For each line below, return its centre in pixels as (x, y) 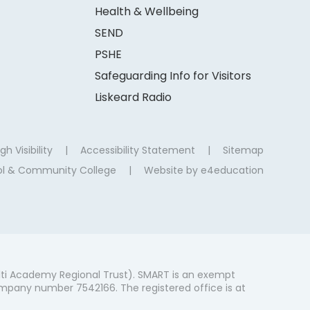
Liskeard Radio (133, 98)
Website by (172, 171)
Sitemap (243, 151)
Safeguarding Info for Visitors (173, 76)
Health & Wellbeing (146, 12)
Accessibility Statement (137, 151)
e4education (232, 171)
